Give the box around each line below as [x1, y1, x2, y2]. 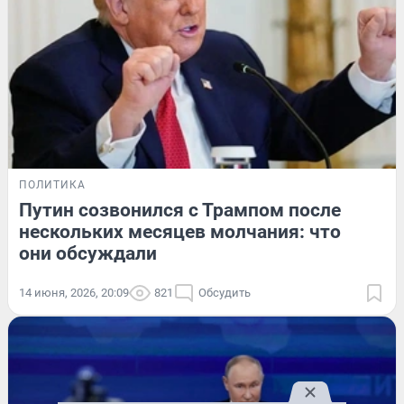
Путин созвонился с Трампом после [19, 198, 341, 221]
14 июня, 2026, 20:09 [19, 285, 129, 299]
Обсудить [198, 285, 251, 299]
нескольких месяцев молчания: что [19, 220, 341, 243]
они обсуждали [19, 242, 157, 264]
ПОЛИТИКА [19, 178, 86, 191]
